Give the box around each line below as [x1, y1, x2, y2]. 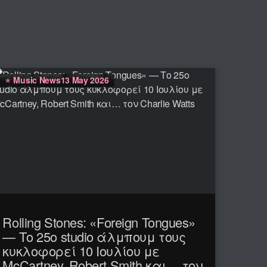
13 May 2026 [60, 73, 109, 86]
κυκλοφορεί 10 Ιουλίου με [2, 241, 160, 260]
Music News [13, 73, 61, 86]
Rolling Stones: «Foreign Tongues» [2, 213, 196, 232]
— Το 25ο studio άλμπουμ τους [2, 227, 186, 246]
